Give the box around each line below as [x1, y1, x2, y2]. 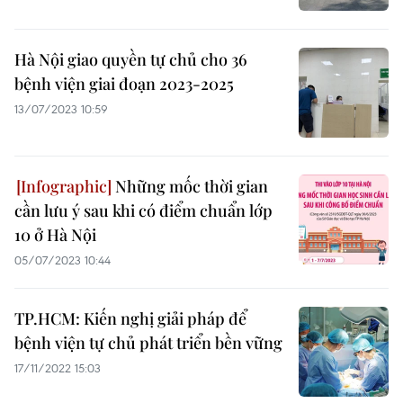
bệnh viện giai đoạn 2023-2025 [14, 73, 234, 94]
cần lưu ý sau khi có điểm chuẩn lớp [14, 200, 273, 221]
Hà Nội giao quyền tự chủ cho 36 [14, 49, 247, 70]
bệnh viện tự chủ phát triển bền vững [14, 332, 282, 354]
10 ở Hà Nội [14, 224, 96, 246]
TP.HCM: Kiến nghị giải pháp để [14, 308, 246, 329]
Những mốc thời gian [112, 175, 268, 197]
